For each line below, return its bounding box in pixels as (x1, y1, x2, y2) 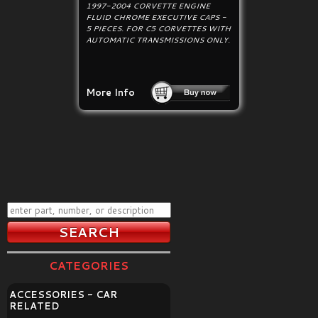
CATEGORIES (49, 258, 128, 273)
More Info (86, 86, 136, 99)
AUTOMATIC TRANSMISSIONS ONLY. (86, 34, 231, 45)
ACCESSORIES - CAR (9, 288, 117, 301)
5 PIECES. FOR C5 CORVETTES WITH (86, 23, 231, 34)
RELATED (9, 300, 60, 312)
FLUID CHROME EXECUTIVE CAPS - (86, 11, 227, 23)
